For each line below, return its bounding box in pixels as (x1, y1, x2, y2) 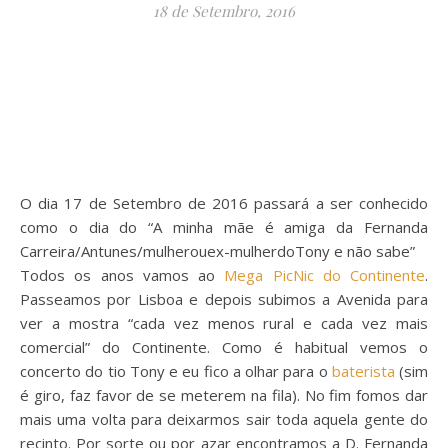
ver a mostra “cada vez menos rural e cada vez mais (20, 313, 428, 333)
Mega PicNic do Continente (224, 265, 425, 285)
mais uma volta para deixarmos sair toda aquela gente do (20, 409, 428, 429)
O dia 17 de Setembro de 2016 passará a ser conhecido (20, 193, 428, 213)
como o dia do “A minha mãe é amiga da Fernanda (20, 217, 428, 237)
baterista (331, 361, 395, 381)
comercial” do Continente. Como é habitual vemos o (20, 337, 428, 357)
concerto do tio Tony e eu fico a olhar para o (20, 361, 332, 381)
